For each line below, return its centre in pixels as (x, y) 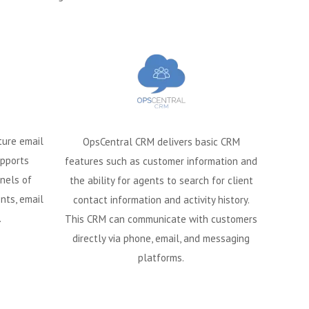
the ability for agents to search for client (161, 181)
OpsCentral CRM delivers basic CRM (161, 142)
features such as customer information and (161, 161)
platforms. (161, 258)
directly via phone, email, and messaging (161, 239)
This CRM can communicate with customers (161, 219)
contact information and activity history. (161, 200)
